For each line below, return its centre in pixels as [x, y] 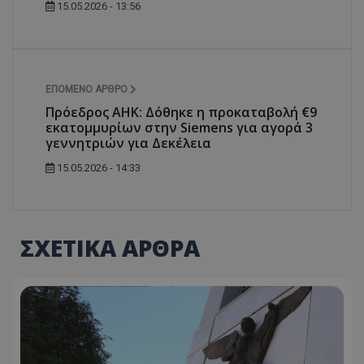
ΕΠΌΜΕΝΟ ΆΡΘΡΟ [88, 89]
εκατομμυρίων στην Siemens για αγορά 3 [179, 127]
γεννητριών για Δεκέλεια [128, 143]
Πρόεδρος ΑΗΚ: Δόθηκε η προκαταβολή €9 [181, 112]
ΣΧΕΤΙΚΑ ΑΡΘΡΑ [110, 247]
